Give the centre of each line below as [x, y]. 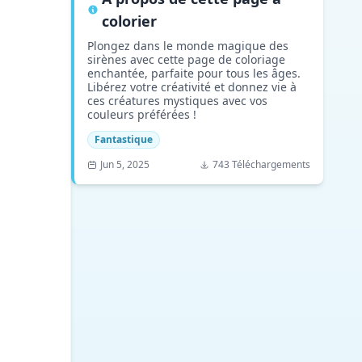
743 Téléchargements [261, 164]
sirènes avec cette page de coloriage [186, 59]
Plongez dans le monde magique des [188, 46]
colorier [129, 21]
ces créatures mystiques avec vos [177, 101]
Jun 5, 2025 [125, 164]
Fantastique [124, 139]
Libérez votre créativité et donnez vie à [192, 87]
